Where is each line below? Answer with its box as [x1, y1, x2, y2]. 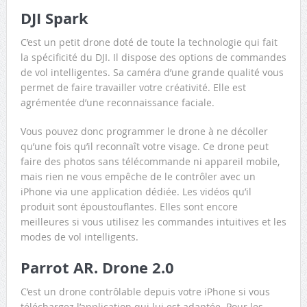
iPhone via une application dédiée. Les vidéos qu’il [20, 184, 251, 198]
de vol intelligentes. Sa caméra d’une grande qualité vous [20, 65, 284, 79]
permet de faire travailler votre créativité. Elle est [20, 80, 246, 94]
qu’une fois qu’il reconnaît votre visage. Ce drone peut [20, 139, 269, 153]
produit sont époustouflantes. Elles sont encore [20, 199, 238, 213]
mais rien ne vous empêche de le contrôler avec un [20, 169, 256, 183]
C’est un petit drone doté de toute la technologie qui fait [20, 35, 278, 49]
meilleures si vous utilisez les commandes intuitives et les [20, 214, 286, 228]
